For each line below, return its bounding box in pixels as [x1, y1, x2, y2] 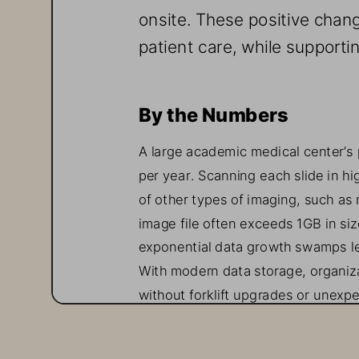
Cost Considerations [138, 329, 306, 347]
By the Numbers [138, 99, 292, 122]
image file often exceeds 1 [138, 212, 303, 228]
